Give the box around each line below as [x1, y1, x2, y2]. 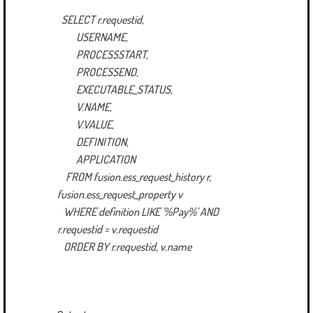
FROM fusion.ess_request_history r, [57, 169, 211, 184]
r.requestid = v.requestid [57, 221, 158, 236]
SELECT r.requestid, [61, 12, 144, 27]
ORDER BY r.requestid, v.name [57, 239, 191, 254]
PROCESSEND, [57, 64, 138, 79]
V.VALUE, [57, 117, 114, 131]
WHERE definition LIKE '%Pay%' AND [57, 204, 219, 219]
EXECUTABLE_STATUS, [57, 82, 173, 96]
